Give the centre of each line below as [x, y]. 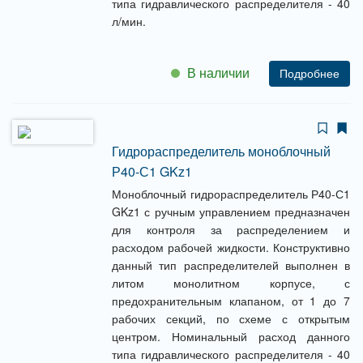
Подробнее [310, 74]
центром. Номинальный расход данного [231, 336]
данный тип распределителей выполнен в [231, 265]
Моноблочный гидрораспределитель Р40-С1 [231, 194]
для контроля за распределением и [231, 229]
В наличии [218, 73]
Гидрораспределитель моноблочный [221, 151]
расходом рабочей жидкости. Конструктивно [231, 247]
